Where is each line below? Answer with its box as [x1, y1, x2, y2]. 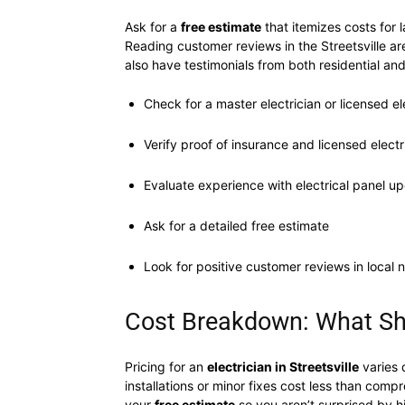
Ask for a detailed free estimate [144, 218, 329, 233]
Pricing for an [125, 359, 207, 374]
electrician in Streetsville [207, 359, 359, 374]
